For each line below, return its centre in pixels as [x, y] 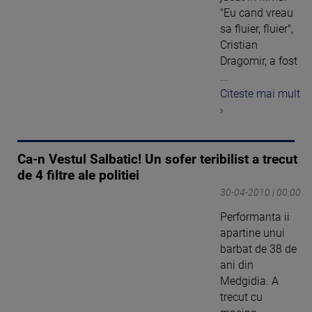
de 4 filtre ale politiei [78, 176]
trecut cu [241, 297]
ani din [237, 265]
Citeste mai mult [260, 94]
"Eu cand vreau [257, 13]
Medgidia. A [249, 281]
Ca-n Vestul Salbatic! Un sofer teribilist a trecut [157, 160]
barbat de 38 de [258, 249]
